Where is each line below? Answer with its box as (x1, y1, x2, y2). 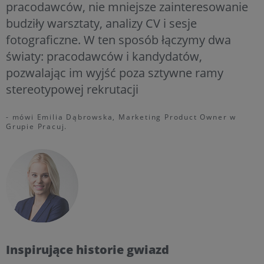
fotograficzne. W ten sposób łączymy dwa (6, 31, 231, 48)
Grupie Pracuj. (6, 121, 68, 131)
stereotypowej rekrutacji (6, 81, 138, 97)
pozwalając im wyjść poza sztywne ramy (6, 64, 223, 81)
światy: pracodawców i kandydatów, (6, 48, 202, 64)
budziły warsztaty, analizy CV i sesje (6, 15, 197, 31)
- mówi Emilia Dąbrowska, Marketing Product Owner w (6, 111, 236, 122)
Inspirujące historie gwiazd (6, 241, 169, 258)
